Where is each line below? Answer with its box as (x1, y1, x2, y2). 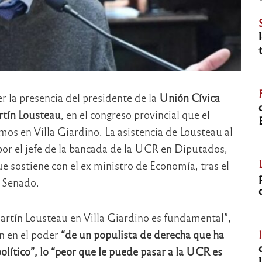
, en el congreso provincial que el (60, 107, 210, 121)
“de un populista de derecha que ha (60, 227, 224, 242)
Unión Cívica (158, 90, 220, 104)
